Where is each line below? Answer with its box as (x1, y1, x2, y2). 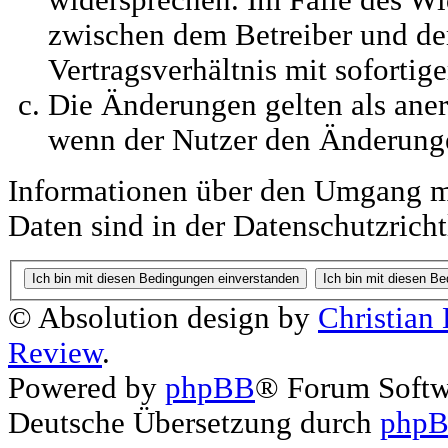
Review (8, 335, 102, 370)
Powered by (8, 370, 165, 405)
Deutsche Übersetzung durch (8, 405, 380, 440)
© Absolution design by (8, 300, 318, 335)
